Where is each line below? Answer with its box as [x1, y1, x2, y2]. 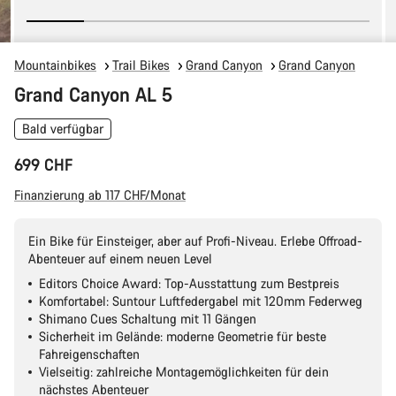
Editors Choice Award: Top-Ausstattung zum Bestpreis [39, 275, 339, 292]
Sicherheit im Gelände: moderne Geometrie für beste [39, 328, 326, 345]
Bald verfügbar [22, 120, 103, 137]
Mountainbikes [14, 57, 96, 73]
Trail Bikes [112, 57, 170, 73]
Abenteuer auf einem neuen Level [28, 250, 212, 267]
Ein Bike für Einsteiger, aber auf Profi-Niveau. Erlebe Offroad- [28, 232, 362, 249]
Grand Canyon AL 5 [14, 81, 172, 107]
